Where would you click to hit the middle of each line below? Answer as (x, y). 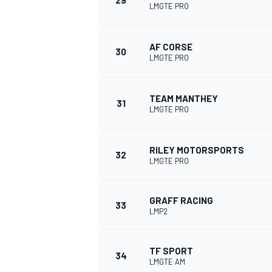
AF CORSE (171, 47)
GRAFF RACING (181, 201)
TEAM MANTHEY (184, 99)
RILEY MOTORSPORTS (197, 150)
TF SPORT (171, 251)
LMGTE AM (167, 262)
